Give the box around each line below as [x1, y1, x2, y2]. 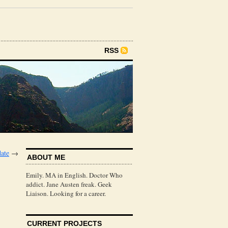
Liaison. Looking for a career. [26, 188, 106, 198]
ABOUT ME [27, 153, 65, 161]
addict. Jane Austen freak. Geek [26, 179, 112, 189]
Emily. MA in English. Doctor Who [26, 170, 123, 180]
